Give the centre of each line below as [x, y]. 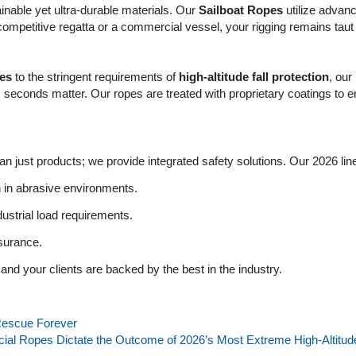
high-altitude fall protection [254, 77]
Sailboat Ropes [241, 10]
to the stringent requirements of [95, 77]
